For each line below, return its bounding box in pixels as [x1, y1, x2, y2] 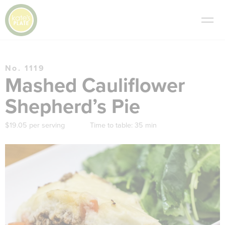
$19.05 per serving [5, 121, 65, 130]
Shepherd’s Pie [5, 94, 140, 119]
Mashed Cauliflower [5, 73, 185, 97]
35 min [135, 121, 157, 130]
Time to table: [90, 121, 133, 130]
